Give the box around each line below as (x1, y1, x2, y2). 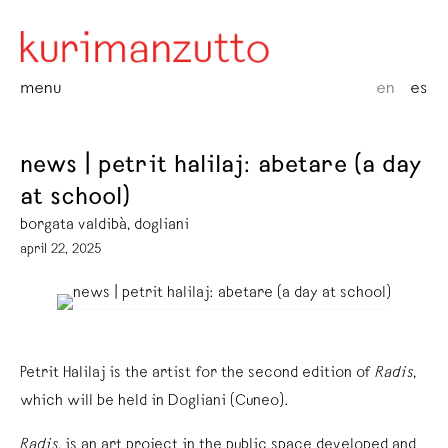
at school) (20, 186, 130, 212)
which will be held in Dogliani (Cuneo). (20, 393, 289, 410)
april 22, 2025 (20, 242, 102, 257)
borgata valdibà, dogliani (20, 217, 189, 234)
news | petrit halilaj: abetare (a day (20, 154, 422, 180)
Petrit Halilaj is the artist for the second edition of (20, 365, 375, 382)
